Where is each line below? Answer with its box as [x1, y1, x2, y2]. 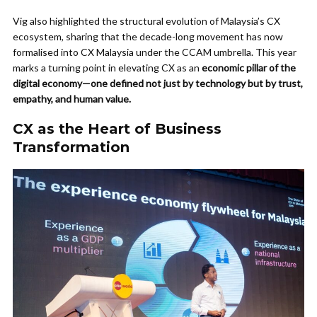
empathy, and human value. [13, 93, 133, 105]
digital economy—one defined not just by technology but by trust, [13, 77, 303, 89]
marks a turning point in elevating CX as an [13, 62, 202, 74]
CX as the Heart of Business [13, 120, 221, 137]
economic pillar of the [202, 62, 296, 74]
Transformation [13, 139, 129, 156]
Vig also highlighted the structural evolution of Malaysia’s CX [13, 15, 280, 27]
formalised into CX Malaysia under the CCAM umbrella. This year [13, 46, 296, 58]
